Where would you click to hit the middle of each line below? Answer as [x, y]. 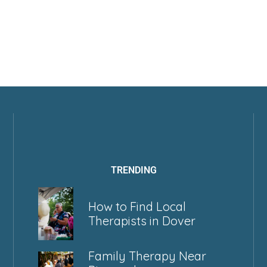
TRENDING [133, 170]
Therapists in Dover [142, 221]
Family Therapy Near [147, 256]
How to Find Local [137, 206]
